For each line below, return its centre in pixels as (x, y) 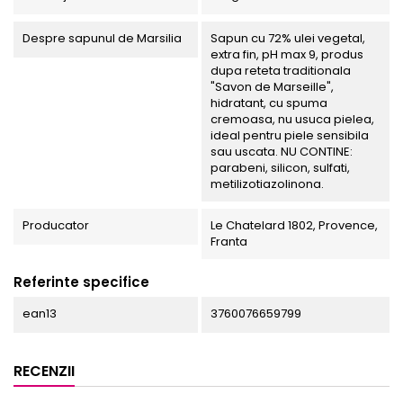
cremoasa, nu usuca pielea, (292, 120)
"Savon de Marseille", (272, 87)
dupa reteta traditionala (280, 71)
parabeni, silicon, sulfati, (280, 168)
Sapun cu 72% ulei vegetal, (287, 39)
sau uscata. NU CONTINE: (281, 152)
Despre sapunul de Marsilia (102, 39)
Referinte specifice (81, 282)
